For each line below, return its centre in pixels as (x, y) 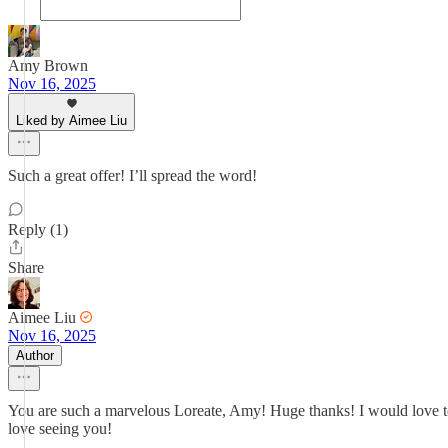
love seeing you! (60, 428)
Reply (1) (38, 229)
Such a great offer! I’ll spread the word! (132, 175)
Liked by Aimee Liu (71, 120)
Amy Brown (48, 65)
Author (35, 355)
